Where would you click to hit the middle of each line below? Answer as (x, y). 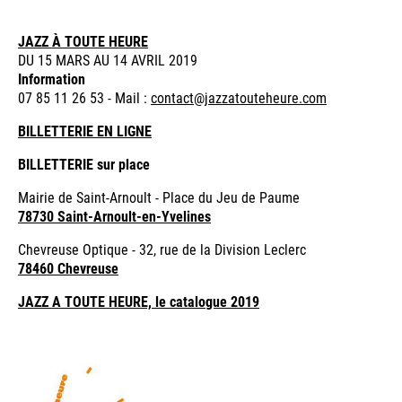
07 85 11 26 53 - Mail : (84, 98)
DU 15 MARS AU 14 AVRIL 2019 (108, 60)
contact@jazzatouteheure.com (239, 98)
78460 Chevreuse (68, 268)
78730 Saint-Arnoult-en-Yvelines (114, 216)
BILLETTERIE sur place (84, 164)
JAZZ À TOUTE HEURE (83, 41)
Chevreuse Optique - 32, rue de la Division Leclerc (162, 249)
